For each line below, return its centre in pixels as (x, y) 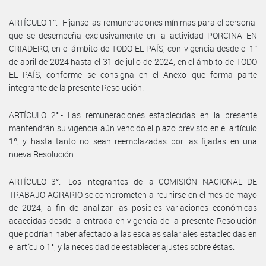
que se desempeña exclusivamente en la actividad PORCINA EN (133, 35)
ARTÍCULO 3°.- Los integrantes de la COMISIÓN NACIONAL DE (133, 181)
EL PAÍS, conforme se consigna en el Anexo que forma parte (133, 74)
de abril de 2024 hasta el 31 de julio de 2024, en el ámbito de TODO (133, 61)
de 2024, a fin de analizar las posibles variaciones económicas (133, 207)
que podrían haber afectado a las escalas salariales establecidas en (133, 233)
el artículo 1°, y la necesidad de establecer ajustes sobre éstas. (122, 246)
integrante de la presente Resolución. (76, 87)
